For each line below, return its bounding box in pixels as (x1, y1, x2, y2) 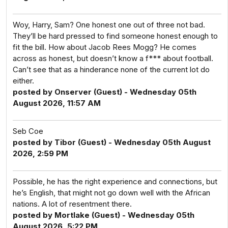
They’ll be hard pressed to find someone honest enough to (13, 31, 218, 41)
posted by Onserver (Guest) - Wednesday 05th (13, 87, 196, 97)
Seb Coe (13, 126, 43, 136)
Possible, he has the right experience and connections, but (13, 177, 217, 186)
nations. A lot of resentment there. (13, 199, 132, 209)
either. (13, 76, 34, 85)
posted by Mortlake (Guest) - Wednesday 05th (13, 210, 194, 220)
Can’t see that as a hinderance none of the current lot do (13, 65, 210, 74)
